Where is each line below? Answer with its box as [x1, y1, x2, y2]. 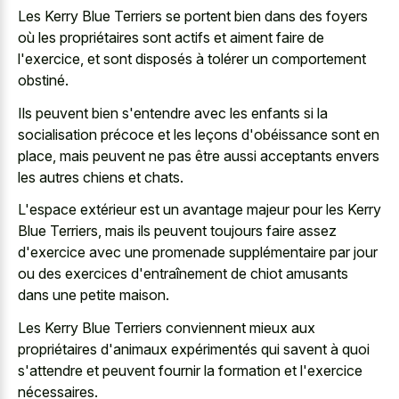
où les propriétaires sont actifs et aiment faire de [18, 28, 324, 46]
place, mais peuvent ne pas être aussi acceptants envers [18, 146, 379, 165]
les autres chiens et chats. [18, 167, 183, 186]
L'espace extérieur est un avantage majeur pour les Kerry [18, 200, 381, 218]
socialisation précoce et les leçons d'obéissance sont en [18, 125, 379, 143]
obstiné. [18, 71, 69, 89]
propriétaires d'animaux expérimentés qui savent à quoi [18, 339, 370, 358]
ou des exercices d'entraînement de [18, 265, 250, 282]
